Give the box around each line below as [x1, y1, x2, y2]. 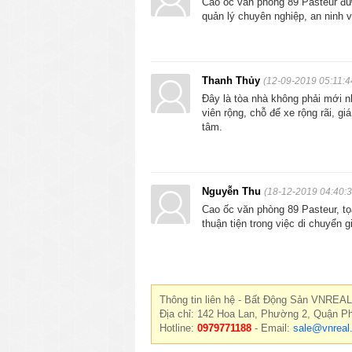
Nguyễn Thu [202, 185, 264, 197]
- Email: [251, 321, 293, 334]
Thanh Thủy [202, 74, 263, 86]
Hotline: [159, 321, 197, 334]
